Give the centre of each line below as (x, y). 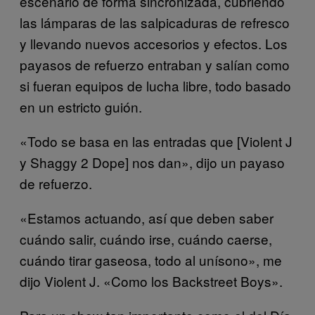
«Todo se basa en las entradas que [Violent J (156, 141)
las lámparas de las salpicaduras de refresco (155, 22)
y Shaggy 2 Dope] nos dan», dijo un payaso (152, 162)
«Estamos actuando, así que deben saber (147, 217)
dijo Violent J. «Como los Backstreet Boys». (151, 281)
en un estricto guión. (81, 106)
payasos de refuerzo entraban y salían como (155, 64)
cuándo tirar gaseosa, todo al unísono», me (151, 259)
